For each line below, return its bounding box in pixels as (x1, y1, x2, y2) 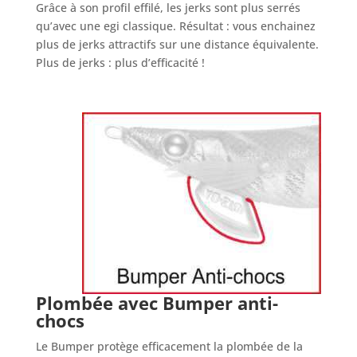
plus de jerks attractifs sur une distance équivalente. (35, 37, 319, 53)
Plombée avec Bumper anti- (35, 291, 278, 316)
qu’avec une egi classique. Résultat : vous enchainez (35, 18, 316, 34)
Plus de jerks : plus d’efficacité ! (35, 55, 205, 71)
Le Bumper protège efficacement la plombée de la (35, 339, 303, 355)
